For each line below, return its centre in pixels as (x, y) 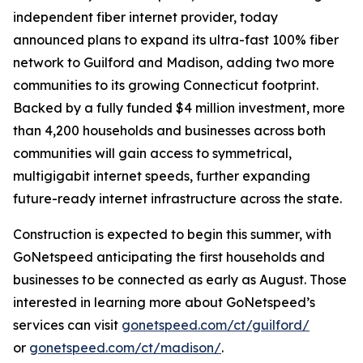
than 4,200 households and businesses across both (169, 130)
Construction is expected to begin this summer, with (172, 234)
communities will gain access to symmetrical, (152, 153)
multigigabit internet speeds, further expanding (162, 176)
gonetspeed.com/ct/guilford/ (216, 325)
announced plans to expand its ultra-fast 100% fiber (176, 40)
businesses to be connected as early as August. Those (180, 280)
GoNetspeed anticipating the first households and (169, 257)
